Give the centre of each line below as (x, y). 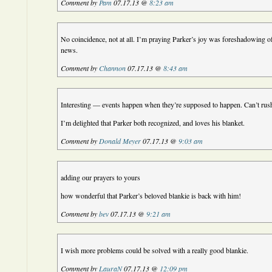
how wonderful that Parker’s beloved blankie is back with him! (151, 195)
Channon (113, 68)
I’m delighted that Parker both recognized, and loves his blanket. (153, 123)
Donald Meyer (120, 141)
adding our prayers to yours (101, 177)
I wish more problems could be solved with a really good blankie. (155, 250)
